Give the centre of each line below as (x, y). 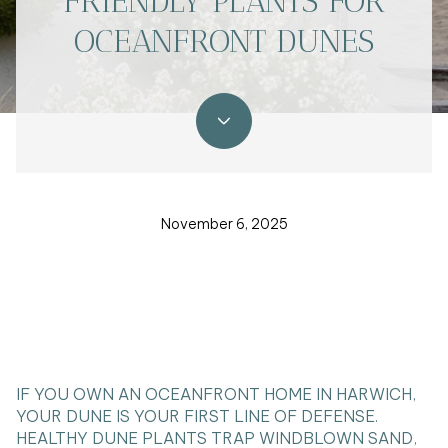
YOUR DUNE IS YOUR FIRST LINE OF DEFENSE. (197, 416)
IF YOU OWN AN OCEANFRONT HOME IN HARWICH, (216, 394)
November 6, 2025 (224, 224)
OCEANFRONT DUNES (224, 41)
